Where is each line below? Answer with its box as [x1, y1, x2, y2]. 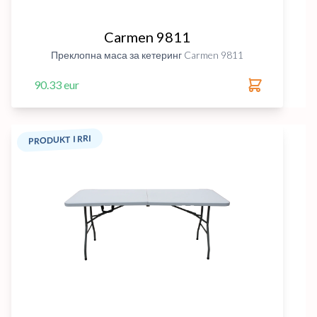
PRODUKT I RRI [28, 132, 91, 147]
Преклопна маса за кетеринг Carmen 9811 [51, 49, 243, 61]
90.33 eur [34, 78, 79, 91]
